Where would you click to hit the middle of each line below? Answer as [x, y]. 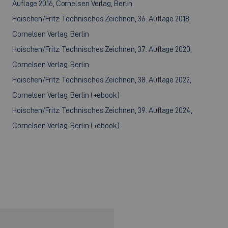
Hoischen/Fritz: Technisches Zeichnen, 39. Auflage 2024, [102, 110]
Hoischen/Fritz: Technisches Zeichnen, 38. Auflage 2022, [102, 80]
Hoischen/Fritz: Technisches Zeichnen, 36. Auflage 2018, [102, 19]
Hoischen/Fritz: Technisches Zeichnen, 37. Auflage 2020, [102, 49]
